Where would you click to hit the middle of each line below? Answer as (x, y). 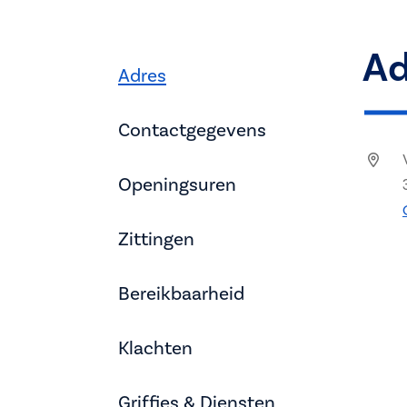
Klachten (155, 348)
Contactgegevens (192, 130)
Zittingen (156, 239)
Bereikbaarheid (181, 293)
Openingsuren (177, 184)
